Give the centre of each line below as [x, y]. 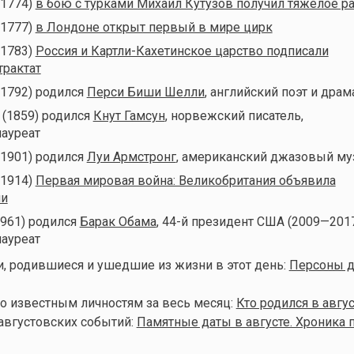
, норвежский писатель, [234, 115]
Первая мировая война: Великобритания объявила [185, 180]
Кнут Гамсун [129, 115]
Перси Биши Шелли [145, 92]
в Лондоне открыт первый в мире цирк [154, 27]
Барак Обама [118, 221]
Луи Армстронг [131, 156]
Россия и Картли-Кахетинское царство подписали [182, 51]
